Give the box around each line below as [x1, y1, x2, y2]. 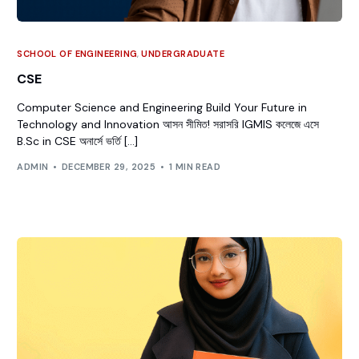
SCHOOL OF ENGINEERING [17, 47, 138, 59]
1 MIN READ [168, 161, 221, 173]
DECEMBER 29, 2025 [61, 161, 156, 173]
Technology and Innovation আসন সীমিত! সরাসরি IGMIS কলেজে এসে [17, 116, 320, 131]
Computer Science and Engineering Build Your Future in [17, 99, 308, 115]
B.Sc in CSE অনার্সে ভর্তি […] [17, 133, 139, 148]
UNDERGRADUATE [141, 47, 225, 59]
